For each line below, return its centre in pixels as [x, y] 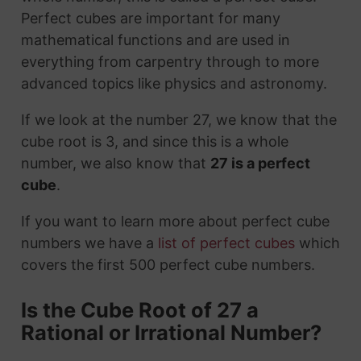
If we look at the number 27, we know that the [178, 120]
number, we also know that [115, 164]
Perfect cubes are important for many [150, 19]
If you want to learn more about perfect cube [175, 222]
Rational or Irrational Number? [171, 333]
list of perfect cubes [226, 243]
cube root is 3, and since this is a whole [154, 142]
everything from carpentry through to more [170, 62]
